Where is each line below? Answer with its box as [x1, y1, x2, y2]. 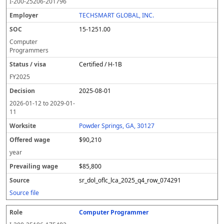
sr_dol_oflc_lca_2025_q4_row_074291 [79, 176, 181, 184]
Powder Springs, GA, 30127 [79, 121, 155, 130]
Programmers [9, 46, 48, 54]
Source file [9, 188, 39, 197]
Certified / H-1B [79, 60, 122, 68]
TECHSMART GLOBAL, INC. [79, 11, 154, 19]
